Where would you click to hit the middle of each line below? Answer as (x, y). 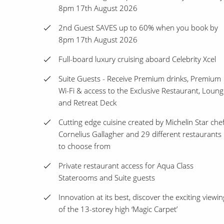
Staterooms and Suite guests (107, 178)
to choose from (84, 146)
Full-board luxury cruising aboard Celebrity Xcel (137, 59)
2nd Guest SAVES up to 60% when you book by (138, 28)
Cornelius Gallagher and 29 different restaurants (140, 134)
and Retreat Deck (87, 103)
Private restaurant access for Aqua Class (126, 166)
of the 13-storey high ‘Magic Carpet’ (118, 209)
